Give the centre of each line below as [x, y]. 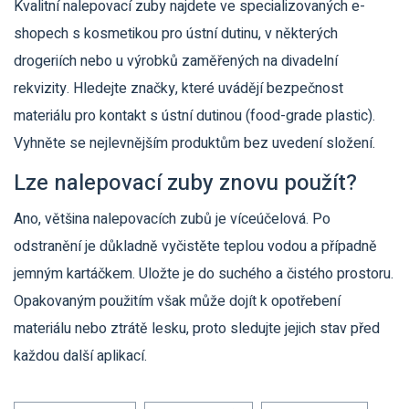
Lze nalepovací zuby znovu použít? [185, 184]
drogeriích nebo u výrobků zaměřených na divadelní [176, 62]
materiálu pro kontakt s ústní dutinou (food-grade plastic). [194, 116]
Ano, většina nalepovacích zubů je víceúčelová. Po [172, 220]
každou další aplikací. [80, 357]
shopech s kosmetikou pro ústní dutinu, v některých [176, 34]
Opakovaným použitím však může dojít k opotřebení [177, 302]
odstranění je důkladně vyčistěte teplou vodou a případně [195, 247]
